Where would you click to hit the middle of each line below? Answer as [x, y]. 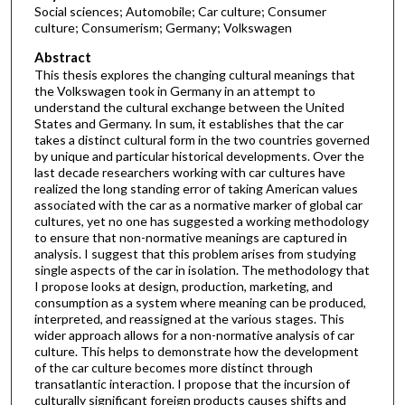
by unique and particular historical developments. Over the [199, 156]
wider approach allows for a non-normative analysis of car [194, 335]
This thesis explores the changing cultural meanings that [194, 75]
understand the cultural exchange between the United [189, 108]
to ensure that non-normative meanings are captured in [190, 238]
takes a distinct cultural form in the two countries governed [202, 140]
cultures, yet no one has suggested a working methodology [201, 221]
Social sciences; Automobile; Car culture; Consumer [180, 12]
